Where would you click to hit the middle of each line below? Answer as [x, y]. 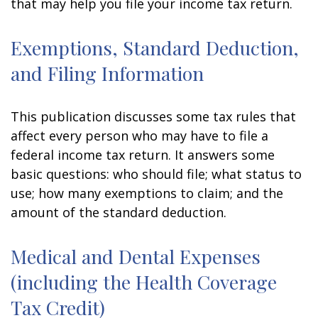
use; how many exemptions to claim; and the [147, 193]
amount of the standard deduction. [119, 212]
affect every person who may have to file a [139, 136]
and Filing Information [107, 73]
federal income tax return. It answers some [143, 155]
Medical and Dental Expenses [136, 256]
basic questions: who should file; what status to [156, 174]
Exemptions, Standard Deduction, [155, 48]
